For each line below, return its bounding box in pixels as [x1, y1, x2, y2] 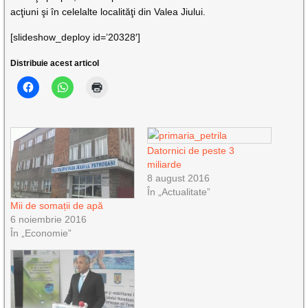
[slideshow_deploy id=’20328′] [10, 31, 141, 43]
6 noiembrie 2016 [10, 213, 87, 225]
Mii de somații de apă [10, 199, 104, 211]
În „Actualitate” [146, 186, 210, 197]
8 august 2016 [146, 172, 210, 184]
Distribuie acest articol [10, 58, 100, 68]
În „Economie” [10, 227, 72, 239]
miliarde [146, 158, 181, 170]
